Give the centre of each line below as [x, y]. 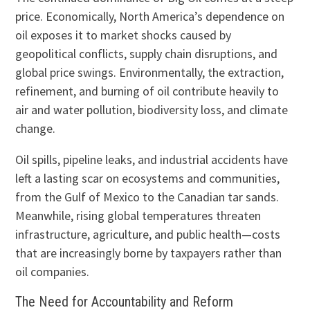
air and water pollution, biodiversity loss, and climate [152, 110]
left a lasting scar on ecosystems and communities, [148, 179]
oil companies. [53, 272]
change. [36, 129]
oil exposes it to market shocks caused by [124, 35]
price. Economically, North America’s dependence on [150, 17]
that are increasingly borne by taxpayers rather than [149, 253]
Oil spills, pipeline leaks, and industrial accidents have [152, 160]
